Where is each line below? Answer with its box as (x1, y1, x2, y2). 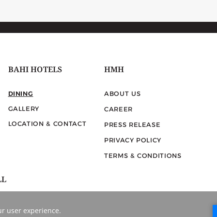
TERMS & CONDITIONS (104, 152, 182, 160)
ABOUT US (104, 90, 141, 98)
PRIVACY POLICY (104, 136, 162, 144)
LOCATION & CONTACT (8, 120, 87, 128)
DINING (8, 90, 33, 98)
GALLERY (8, 105, 40, 113)
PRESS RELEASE (104, 121, 161, 129)
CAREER (104, 105, 133, 113)
